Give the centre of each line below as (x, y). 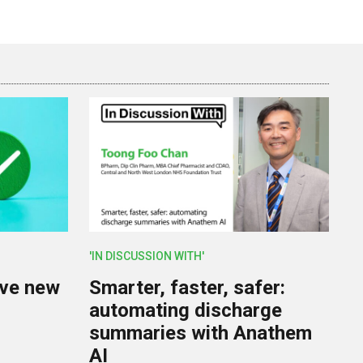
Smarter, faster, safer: (188, 288)
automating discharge (186, 311)
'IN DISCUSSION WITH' (147, 256)
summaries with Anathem (201, 333)
